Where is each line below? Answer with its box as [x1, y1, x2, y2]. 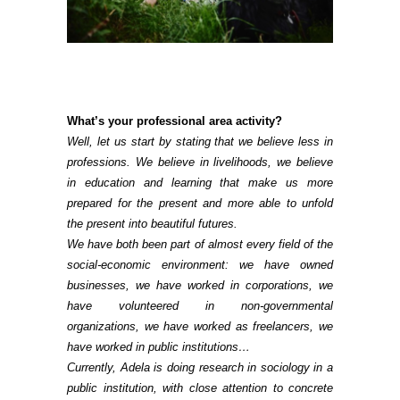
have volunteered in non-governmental [67, 299, 333, 313]
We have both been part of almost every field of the [67, 237, 333, 252]
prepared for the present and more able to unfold [67, 196, 333, 211]
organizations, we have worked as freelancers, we [67, 320, 333, 334]
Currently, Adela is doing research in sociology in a [67, 361, 333, 375]
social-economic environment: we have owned [67, 258, 333, 272]
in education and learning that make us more [67, 176, 333, 190]
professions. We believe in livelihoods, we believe [67, 155, 333, 170]
